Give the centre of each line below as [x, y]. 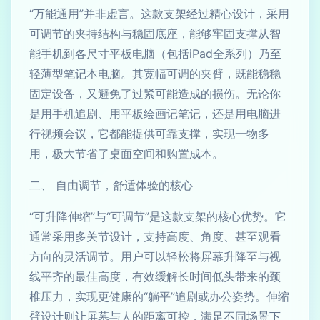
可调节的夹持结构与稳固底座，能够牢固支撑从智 [155, 34]
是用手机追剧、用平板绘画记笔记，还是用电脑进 [155, 114]
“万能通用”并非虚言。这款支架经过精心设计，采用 [159, 14]
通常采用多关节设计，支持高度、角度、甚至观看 [155, 236]
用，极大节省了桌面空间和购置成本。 [126, 154]
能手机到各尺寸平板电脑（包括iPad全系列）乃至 [155, 54]
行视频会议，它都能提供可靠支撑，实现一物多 [149, 134]
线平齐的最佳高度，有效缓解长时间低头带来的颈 [155, 276]
